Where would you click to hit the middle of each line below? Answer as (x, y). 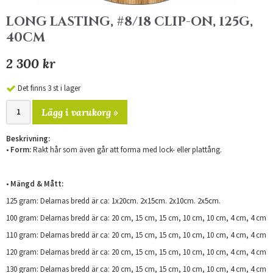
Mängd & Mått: (37, 183)
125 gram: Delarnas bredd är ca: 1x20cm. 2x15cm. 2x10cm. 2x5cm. (113, 200)
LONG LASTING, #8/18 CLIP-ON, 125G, (129, 22)
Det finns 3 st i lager (49, 88)
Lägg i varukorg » (80, 112)
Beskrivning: (28, 138)
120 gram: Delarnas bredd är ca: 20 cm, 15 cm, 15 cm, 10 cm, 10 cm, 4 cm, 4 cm (136, 252)
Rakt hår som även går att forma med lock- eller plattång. (126, 149)
